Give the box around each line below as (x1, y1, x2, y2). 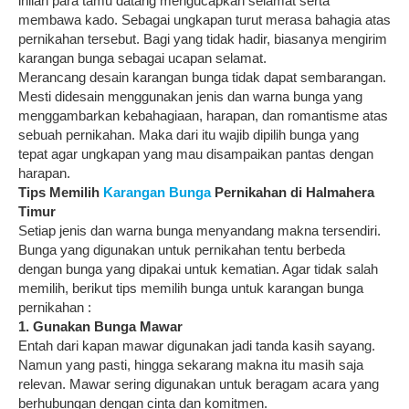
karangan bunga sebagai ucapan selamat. (18, 49, 267, 66)
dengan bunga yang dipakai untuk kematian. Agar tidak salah (18, 260, 378, 277)
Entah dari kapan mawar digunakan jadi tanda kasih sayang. (18, 337, 375, 353)
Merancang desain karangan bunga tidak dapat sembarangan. (18, 68, 386, 85)
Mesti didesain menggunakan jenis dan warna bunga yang (18, 88, 362, 104)
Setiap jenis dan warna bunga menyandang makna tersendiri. (18, 222, 381, 238)
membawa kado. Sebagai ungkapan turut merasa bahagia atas (18, 11, 391, 27)
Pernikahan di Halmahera (211, 184, 374, 200)
